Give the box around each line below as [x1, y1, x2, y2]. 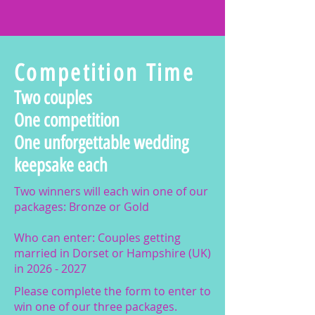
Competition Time [14, 59, 195, 86]
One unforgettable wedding [14, 131, 188, 154]
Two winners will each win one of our [14, 184, 208, 199]
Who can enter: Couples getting [14, 230, 181, 245]
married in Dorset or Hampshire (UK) [14, 245, 211, 261]
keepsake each [14, 154, 112, 176]
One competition [14, 109, 120, 131]
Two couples [14, 86, 92, 109]
